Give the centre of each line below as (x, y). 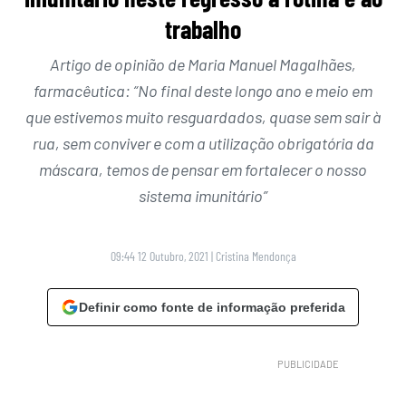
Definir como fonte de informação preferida (212, 307)
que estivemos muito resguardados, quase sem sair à (203, 116)
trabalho (203, 29)
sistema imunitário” (203, 195)
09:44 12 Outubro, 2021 (159, 256)
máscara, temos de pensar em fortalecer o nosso (203, 169)
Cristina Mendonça (256, 256)
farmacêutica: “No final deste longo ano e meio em (203, 90)
